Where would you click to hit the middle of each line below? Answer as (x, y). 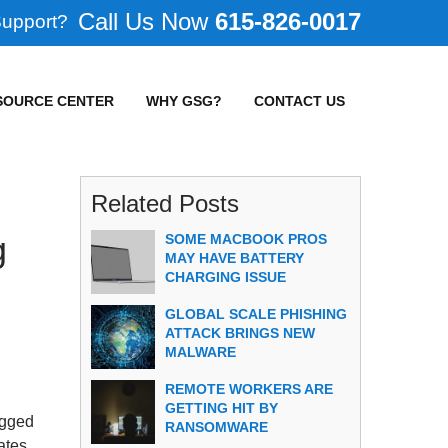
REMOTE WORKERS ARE (249, 388)
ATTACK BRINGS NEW (240, 332)
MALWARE (201, 351)
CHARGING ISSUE (226, 277)
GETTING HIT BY (222, 407)
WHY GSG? (184, 101)
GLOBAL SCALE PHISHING (256, 313)
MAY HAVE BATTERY (235, 258)
